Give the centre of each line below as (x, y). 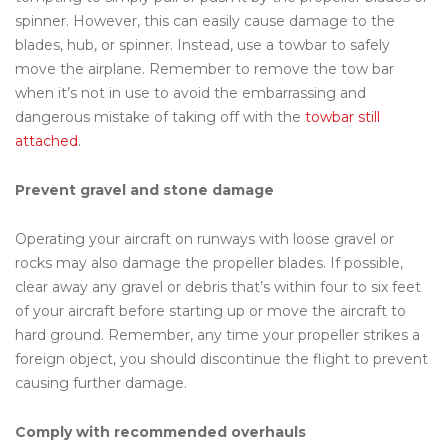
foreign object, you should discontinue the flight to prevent (221, 358)
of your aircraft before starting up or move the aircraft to (210, 310)
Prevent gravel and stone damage (144, 189)
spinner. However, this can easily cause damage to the (205, 20)
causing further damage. (101, 382)
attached (46, 140)
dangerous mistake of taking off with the (160, 116)
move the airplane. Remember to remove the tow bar (204, 68)
